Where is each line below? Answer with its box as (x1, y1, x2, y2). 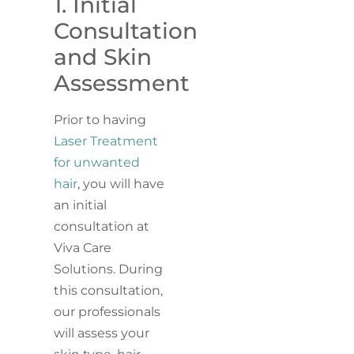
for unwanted (54, 155, 141, 171)
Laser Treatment (54, 134, 159, 149)
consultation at (54, 219, 150, 235)
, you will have (77, 176, 165, 192)
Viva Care (54, 240, 112, 256)
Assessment (54, 70, 190, 97)
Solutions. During (54, 262, 164, 277)
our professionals (54, 304, 161, 320)
